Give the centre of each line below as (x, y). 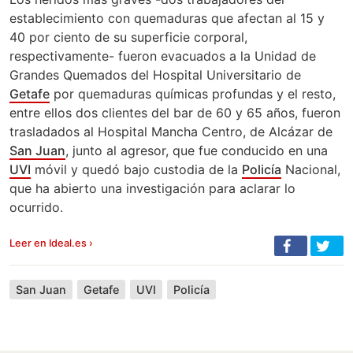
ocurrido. (36, 208)
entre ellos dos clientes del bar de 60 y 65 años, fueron (175, 113)
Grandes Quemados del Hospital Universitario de (155, 75)
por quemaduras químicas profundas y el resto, (193, 94)
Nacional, (311, 170)
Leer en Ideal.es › (51, 243)
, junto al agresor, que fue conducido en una (197, 151)
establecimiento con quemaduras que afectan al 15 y (167, 19)
